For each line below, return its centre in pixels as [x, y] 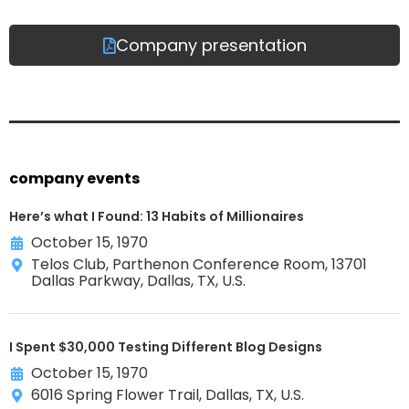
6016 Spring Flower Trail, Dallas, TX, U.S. [168, 395]
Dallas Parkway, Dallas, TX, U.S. [138, 281]
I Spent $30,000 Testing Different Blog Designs [166, 347]
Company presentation [211, 45]
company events [74, 179]
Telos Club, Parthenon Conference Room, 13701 [199, 265]
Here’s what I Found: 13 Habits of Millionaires [157, 217]
